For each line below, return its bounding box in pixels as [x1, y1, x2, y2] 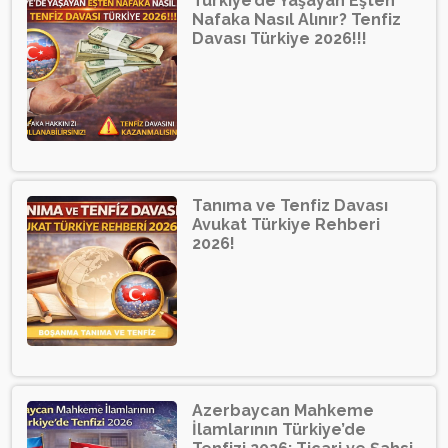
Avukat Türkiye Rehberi [192, 215, 380, 235]
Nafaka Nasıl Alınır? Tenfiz [192, 10, 401, 30]
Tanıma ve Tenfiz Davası [192, 196, 388, 216]
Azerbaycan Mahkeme [192, 401, 374, 421]
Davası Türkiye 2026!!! [192, 29, 367, 49]
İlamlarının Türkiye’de [192, 420, 366, 440]
